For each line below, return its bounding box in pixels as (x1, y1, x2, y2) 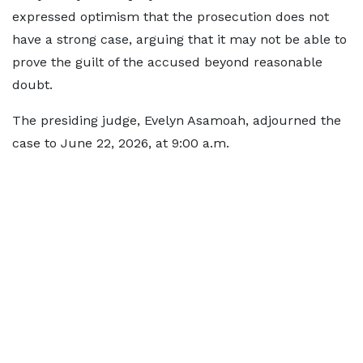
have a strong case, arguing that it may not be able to (12, 32, 347, 47)
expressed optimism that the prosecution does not (12, 9, 329, 24)
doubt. (12, 77, 53, 92)
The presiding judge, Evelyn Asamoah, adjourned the (12, 113, 341, 128)
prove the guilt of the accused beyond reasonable (12, 54, 322, 70)
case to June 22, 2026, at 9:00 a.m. (12, 135, 229, 151)
